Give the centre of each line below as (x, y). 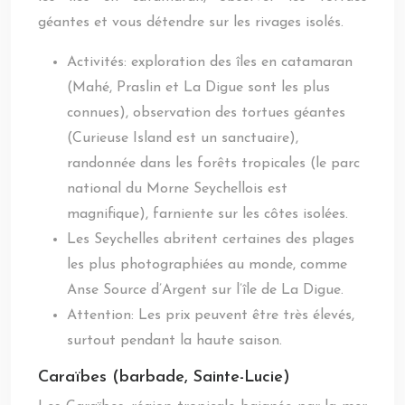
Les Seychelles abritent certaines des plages (211, 240)
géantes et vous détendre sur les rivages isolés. (191, 23)
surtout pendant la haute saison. (174, 341)
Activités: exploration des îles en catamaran (210, 62)
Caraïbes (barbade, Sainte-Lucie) (164, 377)
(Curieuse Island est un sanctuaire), (183, 138)
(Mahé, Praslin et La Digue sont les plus (198, 88)
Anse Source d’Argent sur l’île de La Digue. (205, 290)
